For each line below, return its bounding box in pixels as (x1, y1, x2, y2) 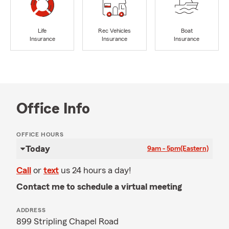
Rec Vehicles (98, 28, 131, 34)
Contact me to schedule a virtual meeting (16, 182, 182, 191)
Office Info (16, 101, 90, 117)
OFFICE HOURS (16, 131, 64, 138)
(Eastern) (180, 145, 209, 152)
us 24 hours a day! (61, 166, 131, 175)
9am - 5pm (147, 145, 180, 152)
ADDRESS (16, 207, 46, 213)
